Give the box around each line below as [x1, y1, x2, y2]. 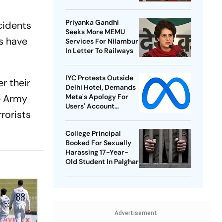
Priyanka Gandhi [65, 18, 119, 27]
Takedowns [65, 111, 102, 120]
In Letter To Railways [65, 46, 133, 55]
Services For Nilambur [65, 37, 138, 46]
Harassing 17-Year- [65, 148, 129, 157]
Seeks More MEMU [65, 27, 125, 37]
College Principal [65, 129, 121, 138]
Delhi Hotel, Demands [65, 83, 136, 92]
